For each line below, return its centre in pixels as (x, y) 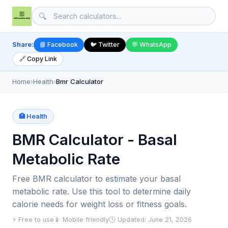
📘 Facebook (59, 45)
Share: (23, 45)
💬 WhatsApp (152, 45)
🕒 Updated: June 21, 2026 (150, 219)
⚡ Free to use (33, 219)
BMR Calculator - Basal (95, 139)
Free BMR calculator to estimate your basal (96, 178)
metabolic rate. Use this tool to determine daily (102, 191)
